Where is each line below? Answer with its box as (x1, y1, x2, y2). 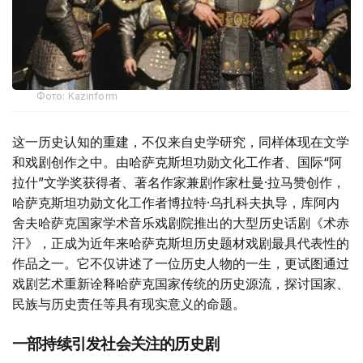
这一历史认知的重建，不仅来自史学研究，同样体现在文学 (12, 133, 349, 150)
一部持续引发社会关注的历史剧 (12, 334, 220, 353)
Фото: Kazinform (36, 89, 117, 102)
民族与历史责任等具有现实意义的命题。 (12, 295, 246, 312)
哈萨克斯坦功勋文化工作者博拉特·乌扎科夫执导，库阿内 (12, 194, 340, 211)
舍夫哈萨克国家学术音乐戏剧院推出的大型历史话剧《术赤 (12, 214, 349, 231)
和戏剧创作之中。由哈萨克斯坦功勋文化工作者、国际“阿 (12, 153, 342, 170)
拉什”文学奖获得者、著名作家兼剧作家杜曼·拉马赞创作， (12, 173, 345, 190)
